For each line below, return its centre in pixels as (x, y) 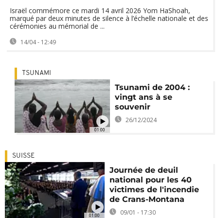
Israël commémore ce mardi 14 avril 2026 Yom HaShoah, (100, 10)
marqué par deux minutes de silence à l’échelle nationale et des (109, 18)
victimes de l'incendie (154, 190)
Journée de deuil (144, 170)
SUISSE (23, 156)
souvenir (132, 107)
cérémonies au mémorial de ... (57, 26)
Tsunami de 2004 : (152, 87)
